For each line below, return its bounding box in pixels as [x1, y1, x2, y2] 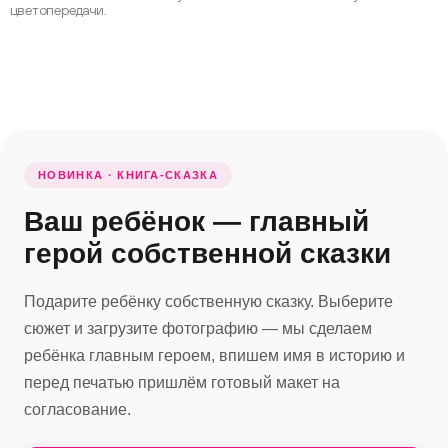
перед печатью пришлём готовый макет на [24, 374, 340, 391]
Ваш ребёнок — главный [24, 206, 369, 237]
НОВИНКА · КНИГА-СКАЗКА [38, 169, 219, 181]
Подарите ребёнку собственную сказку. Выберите [24, 293, 393, 310]
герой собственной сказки [24, 238, 391, 269]
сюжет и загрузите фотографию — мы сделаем [24, 320, 372, 337]
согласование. [24, 401, 131, 418]
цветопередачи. [10, 2, 107, 18]
